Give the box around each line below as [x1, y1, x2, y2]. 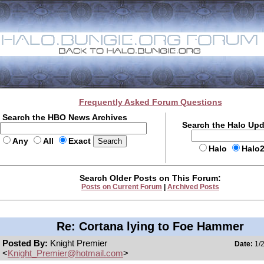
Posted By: [2, 238, 50, 248]
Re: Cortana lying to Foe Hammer [57, 220, 244, 233]
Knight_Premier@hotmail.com [8, 248, 123, 258]
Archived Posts [167, 183, 219, 191]
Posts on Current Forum [81, 183, 162, 191]
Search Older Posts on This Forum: [80, 173, 221, 183]
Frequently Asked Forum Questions [78, 97, 222, 107]
